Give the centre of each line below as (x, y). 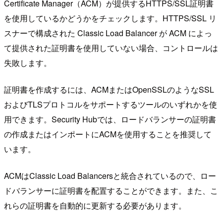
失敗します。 (28, 63)
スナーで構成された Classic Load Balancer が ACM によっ (108, 33)
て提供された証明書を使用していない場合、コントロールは (111, 48)
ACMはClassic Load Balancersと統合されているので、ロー (110, 176)
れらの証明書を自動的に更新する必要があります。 (95, 206)
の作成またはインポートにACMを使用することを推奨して (108, 134)
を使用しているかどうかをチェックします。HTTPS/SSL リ (110, 18)
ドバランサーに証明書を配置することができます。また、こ (111, 191)
